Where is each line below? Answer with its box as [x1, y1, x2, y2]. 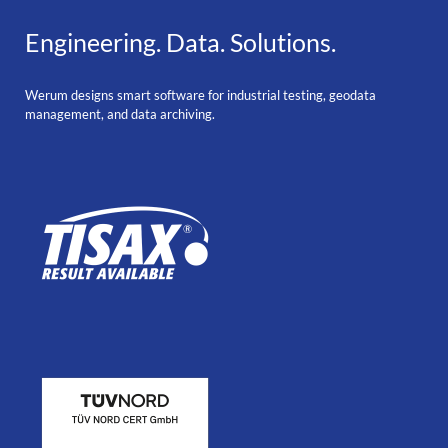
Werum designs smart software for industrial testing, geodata [24, 88, 376, 104]
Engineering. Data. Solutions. [24, 27, 336, 58]
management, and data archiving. [24, 107, 215, 123]
